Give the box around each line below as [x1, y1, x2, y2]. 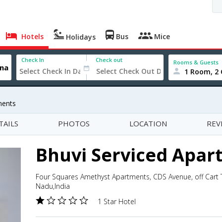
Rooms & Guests [173, 58, 219, 66]
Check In [21, 56, 45, 63]
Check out [96, 56, 123, 63]
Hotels [19, 32, 44, 41]
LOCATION [129, 118, 167, 128]
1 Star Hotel [98, 197, 136, 206]
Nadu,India [36, 181, 70, 191]
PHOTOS [58, 118, 90, 128]
